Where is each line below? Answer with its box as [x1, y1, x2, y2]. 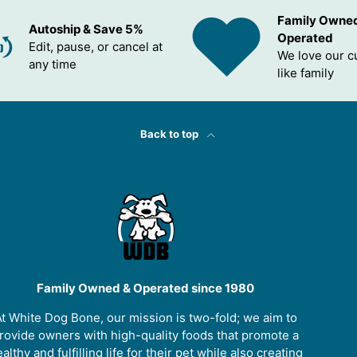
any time [29, 57, 76, 73]
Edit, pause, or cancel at [29, 39, 163, 55]
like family [277, 65, 334, 81]
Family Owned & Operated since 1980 [37, 280, 254, 296]
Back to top [140, 127, 201, 141]
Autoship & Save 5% [29, 22, 143, 37]
